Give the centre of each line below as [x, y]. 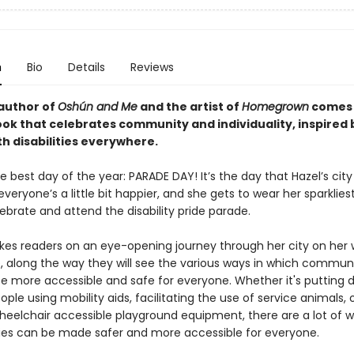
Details [86, 67]
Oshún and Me [97, 107]
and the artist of [189, 107]
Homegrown [275, 107]
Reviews [152, 67]
